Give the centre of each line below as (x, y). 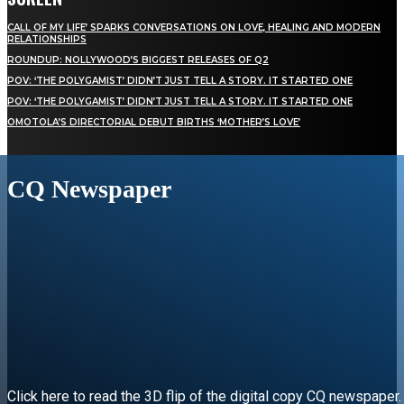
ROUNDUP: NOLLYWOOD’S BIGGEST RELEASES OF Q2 (138, 60)
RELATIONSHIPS (47, 39)
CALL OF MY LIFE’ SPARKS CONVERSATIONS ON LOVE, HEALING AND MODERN (194, 27)
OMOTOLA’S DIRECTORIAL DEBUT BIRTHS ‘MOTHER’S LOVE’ (154, 122)
